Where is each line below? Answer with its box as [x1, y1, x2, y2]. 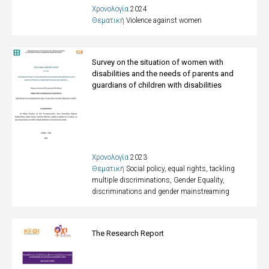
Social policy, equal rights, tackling [126, 165, 235, 173]
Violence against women [126, 16, 202, 25]
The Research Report [92, 229, 165, 238]
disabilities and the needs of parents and [92, 69, 234, 78]
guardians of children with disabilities [92, 80, 222, 89]
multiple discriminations [92, 176, 171, 184]
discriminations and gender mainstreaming [92, 187, 230, 196]
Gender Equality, [174, 176, 225, 184]
